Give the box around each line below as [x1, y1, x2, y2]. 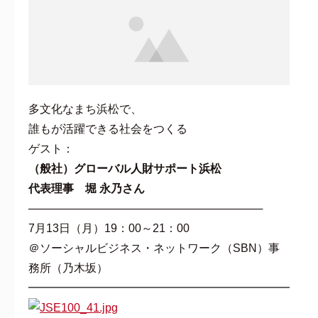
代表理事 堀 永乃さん [28, 182, 145, 194]
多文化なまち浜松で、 [28, 102, 142, 115]
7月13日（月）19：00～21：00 [28, 221, 190, 234]
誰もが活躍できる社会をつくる [28, 122, 187, 135]
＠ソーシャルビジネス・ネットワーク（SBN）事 [28, 241, 280, 254]
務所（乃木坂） [28, 261, 108, 274]
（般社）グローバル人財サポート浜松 [28, 162, 221, 175]
